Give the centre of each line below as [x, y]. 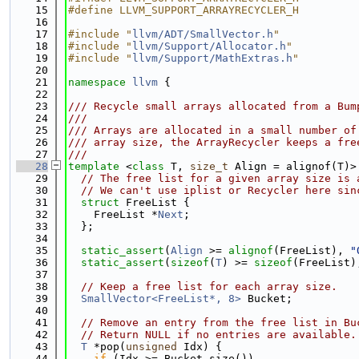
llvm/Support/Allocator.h [209, 46]
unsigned [151, 347]
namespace [100, 82]
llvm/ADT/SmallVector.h [203, 34]
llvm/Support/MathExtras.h [212, 58]
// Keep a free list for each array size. [209, 286]
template [94, 166]
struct [103, 202]
